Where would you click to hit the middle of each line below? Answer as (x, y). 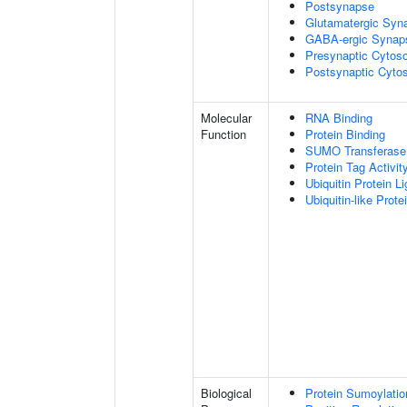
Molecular (226, 118)
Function (223, 134)
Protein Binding (345, 134)
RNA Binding (339, 118)
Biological (226, 393)
